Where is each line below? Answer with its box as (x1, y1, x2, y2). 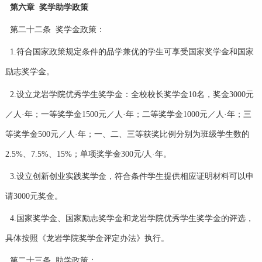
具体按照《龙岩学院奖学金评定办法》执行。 (5, 234, 169, 243)
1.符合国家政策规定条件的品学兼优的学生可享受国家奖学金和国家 (9, 47, 254, 57)
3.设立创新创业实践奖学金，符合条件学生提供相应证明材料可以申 (9, 171, 254, 181)
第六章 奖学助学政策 (9, 2, 88, 12)
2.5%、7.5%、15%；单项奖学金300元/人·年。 (5, 149, 171, 158)
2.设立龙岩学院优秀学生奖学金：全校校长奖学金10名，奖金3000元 (9, 89, 254, 99)
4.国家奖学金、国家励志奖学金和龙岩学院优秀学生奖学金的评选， (9, 214, 254, 223)
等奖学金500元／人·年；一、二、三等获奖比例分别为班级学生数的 (5, 129, 250, 139)
